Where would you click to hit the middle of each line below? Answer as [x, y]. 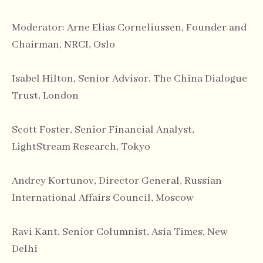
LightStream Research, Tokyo [81, 147]
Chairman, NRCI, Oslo [63, 45]
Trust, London [45, 96]
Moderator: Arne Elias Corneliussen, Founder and [129, 28]
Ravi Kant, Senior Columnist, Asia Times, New [120, 232]
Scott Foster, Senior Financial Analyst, [103, 130]
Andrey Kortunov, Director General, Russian [117, 181]
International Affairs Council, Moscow [103, 198]
